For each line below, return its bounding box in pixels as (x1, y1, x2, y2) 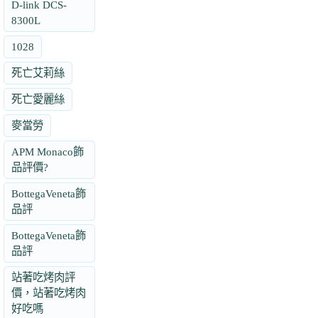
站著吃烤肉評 (11, 271, 75, 284)
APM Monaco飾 (11, 146, 84, 158)
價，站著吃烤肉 (11, 287, 86, 300)
